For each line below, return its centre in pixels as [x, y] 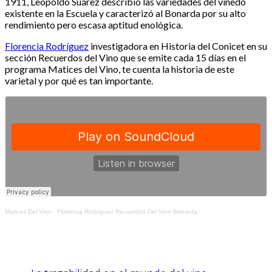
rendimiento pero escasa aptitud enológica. [94, 25]
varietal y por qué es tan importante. [79, 81]
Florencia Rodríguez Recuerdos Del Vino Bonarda [127, 212]
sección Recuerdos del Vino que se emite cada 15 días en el [125, 58]
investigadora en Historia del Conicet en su [178, 46]
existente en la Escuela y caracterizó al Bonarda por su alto [125, 13]
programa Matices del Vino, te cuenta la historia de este [120, 69]
